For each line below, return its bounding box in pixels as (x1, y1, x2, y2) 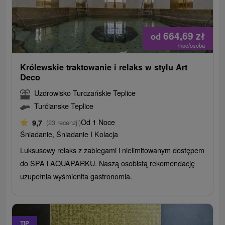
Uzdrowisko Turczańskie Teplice (34, 87, 136, 98)
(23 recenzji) (46, 118, 81, 128)
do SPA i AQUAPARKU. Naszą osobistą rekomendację (20, 158, 195, 169)
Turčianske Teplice (34, 100, 94, 111)
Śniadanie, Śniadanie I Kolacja (20, 129, 119, 140)
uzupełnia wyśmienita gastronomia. (20, 171, 133, 182)
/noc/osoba (177, 41, 205, 50)
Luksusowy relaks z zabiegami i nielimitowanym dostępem (20, 145, 205, 156)
